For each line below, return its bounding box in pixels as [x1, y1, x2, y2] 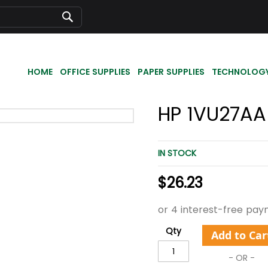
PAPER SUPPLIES [138, 65, 205, 78]
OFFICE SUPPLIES [60, 65, 130, 78]
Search [67, 23, 96, 35]
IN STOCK [158, 147, 196, 160]
